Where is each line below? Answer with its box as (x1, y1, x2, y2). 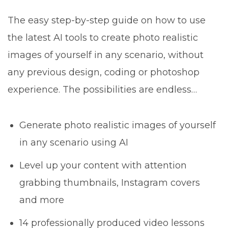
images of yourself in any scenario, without (8, 49, 204, 61)
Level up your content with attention (19, 160, 187, 172)
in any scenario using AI (19, 137, 129, 149)
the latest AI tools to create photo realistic (8, 32, 198, 44)
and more (19, 194, 65, 206)
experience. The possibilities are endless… (8, 84, 197, 96)
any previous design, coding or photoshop (8, 67, 199, 78)
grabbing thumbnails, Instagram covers (19, 177, 201, 189)
